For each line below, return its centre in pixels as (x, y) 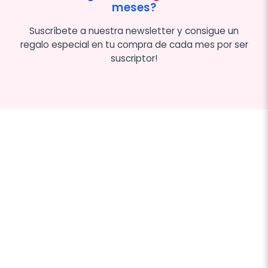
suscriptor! (134, 58)
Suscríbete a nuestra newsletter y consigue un (134, 31)
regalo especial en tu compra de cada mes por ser (134, 45)
